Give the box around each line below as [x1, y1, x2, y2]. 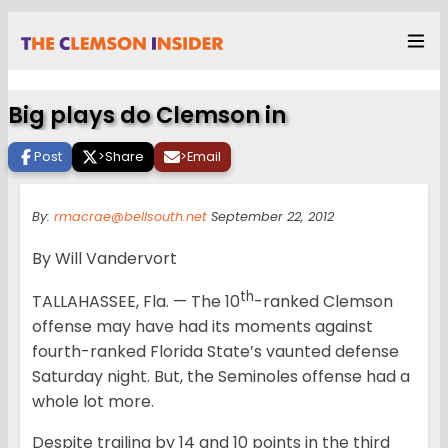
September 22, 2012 [207, 208, 334, 226]
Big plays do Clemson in [8, 99, 286, 132]
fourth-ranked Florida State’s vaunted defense [32, 340, 399, 364]
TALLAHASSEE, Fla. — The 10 [32, 290, 240, 314]
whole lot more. [32, 390, 154, 414]
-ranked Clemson [254, 290, 393, 314]
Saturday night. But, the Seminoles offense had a [32, 365, 410, 389]
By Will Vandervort [32, 247, 177, 271]
